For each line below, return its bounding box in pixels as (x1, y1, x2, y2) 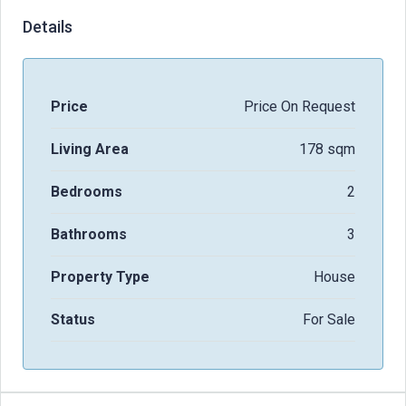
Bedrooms (51, 182, 122, 200)
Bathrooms (51, 225, 127, 243)
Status (51, 310, 95, 328)
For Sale (303, 310, 355, 328)
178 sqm (299, 140, 355, 158)
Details (23, 16, 72, 36)
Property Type (51, 267, 150, 285)
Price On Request (244, 97, 355, 115)
